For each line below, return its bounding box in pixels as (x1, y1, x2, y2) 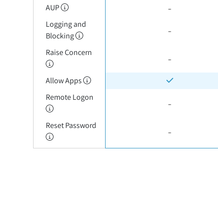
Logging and (45, 19, 86, 29)
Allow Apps (45, 75, 83, 86)
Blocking (45, 31, 75, 41)
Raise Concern (45, 47, 92, 57)
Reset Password (45, 120, 96, 130)
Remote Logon (45, 92, 93, 102)
